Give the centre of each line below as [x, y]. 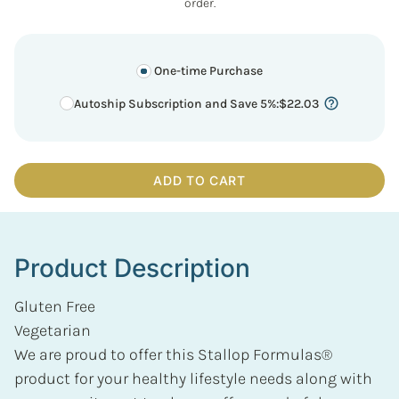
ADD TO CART [199, 180]
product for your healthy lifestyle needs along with [193, 378]
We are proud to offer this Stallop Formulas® [173, 354]
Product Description [132, 268]
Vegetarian [53, 330]
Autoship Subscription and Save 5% [175, 103]
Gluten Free [55, 306]
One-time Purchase [207, 71]
